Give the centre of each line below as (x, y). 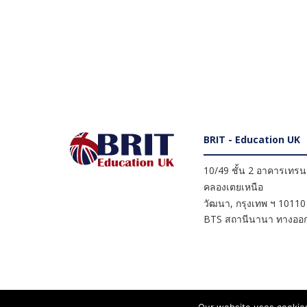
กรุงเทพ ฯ (256, 203)
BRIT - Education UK (252, 139)
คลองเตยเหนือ (233, 187)
